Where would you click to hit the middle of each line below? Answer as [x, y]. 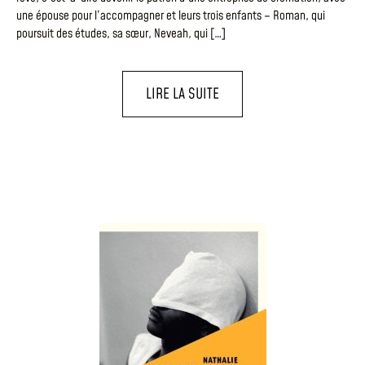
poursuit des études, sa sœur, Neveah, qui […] [121, 33]
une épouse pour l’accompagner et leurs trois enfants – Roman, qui [171, 15]
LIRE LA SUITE [182, 94]
